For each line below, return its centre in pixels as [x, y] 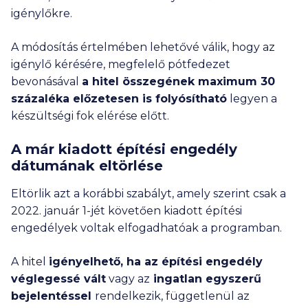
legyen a [252, 99]
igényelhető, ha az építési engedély [156, 262]
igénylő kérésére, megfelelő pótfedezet [121, 64]
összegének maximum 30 [199, 81]
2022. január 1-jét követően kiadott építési [126, 211]
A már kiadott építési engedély [124, 149]
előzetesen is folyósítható [148, 99]
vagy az [128, 279]
